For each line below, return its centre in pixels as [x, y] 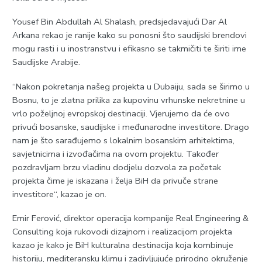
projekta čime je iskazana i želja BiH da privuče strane [115, 180]
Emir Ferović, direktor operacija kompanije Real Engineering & [130, 218]
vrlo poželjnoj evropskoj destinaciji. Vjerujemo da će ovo [121, 113]
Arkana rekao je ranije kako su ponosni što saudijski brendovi [129, 35]
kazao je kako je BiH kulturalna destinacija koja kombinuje [123, 245]
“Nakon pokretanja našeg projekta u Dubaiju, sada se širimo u [131, 86]
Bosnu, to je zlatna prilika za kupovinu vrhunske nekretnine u [128, 100]
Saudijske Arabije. [46, 62]
